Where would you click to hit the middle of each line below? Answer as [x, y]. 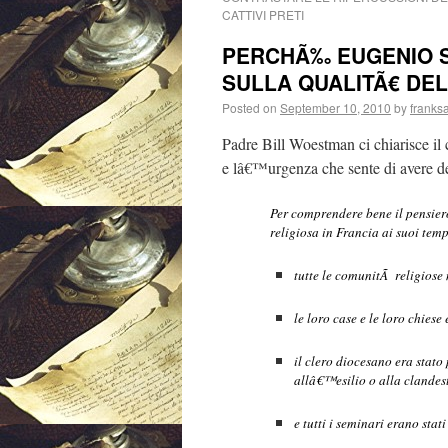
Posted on [249, 107]
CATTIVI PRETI [263, 14]
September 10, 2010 [335, 107]
